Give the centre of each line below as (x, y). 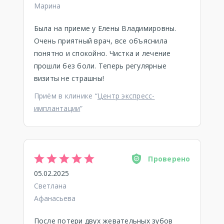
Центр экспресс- (126, 96)
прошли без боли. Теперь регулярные (100, 66)
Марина (47, 6)
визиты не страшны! (69, 78)
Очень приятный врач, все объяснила (100, 41)
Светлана (50, 186)
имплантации (57, 108)
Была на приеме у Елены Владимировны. (105, 28)
